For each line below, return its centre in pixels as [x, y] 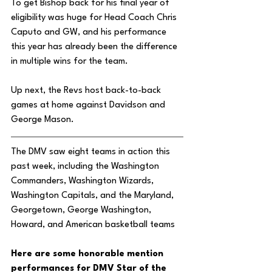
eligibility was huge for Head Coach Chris [95, 18]
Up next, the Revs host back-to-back [87, 91]
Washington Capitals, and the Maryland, [93, 196]
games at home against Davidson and [89, 105]
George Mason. [44, 120]
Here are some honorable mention [88, 254]
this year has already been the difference [95, 47]
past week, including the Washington [86, 167]
